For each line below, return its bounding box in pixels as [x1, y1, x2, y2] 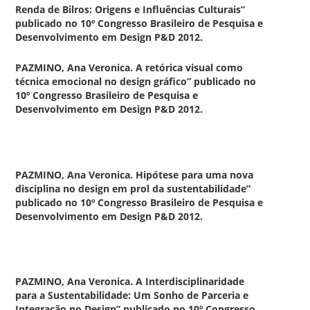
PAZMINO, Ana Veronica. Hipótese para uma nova [15, 167, 254, 181]
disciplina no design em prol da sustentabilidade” [15, 181, 251, 195]
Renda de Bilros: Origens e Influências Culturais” [15, 3, 246, 17]
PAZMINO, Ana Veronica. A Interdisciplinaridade [15, 275, 245, 289]
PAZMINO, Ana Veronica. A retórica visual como [15, 60, 244, 74]
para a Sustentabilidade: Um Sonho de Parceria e [15, 289, 249, 302]
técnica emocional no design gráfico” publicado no [15, 74, 257, 88]
